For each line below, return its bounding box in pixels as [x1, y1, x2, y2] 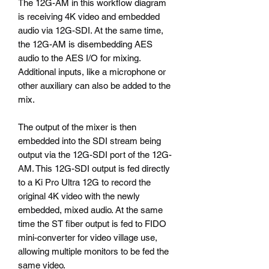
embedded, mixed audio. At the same [18, 204, 163, 215]
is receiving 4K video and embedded [18, 11, 160, 22]
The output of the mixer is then [18, 121, 136, 132]
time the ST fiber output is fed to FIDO [18, 218, 166, 229]
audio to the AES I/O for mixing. [18, 52, 141, 63]
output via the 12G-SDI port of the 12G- [18, 149, 172, 160]
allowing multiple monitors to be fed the [18, 246, 169, 256]
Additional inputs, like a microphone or [18, 66, 166, 77]
